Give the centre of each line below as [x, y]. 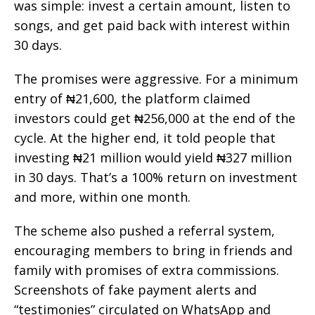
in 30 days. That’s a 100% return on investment [156, 178]
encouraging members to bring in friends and [153, 251]
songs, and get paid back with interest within [152, 26]
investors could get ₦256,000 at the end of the [155, 118]
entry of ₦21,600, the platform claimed [132, 99]
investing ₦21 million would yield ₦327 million [153, 158]
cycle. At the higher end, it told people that [145, 138]
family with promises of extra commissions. [147, 270]
